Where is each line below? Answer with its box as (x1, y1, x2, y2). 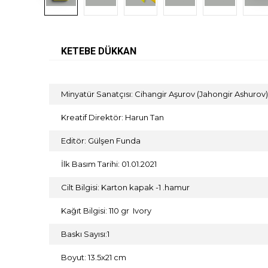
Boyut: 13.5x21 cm (61, 252, 126, 263)
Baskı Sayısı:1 (61, 229, 109, 239)
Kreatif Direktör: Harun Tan (61, 112, 164, 123)
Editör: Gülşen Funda (61, 136, 141, 146)
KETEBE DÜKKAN (61, 45, 136, 57)
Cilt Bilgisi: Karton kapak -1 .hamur (61, 182, 190, 193)
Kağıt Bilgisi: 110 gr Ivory (61, 206, 151, 216)
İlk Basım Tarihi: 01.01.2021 (61, 159, 157, 169)
